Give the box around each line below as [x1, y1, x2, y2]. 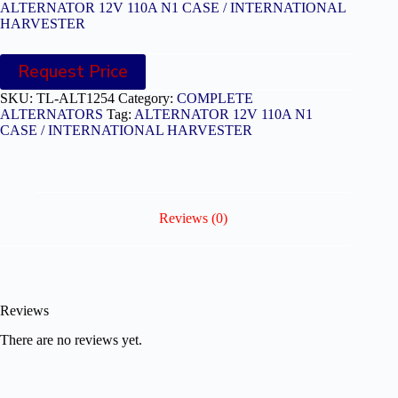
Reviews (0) [158, 211, 227, 227]
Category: [118, 90, 177, 106]
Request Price [18, 60, 128, 84]
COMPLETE [177, 90, 253, 106]
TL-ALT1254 [36, 90, 115, 106]
